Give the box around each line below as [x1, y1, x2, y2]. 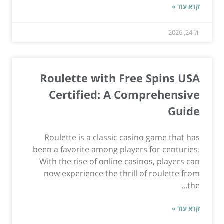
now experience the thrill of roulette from [44, 168, 200, 179]
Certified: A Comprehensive [49, 87, 200, 102]
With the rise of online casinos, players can [39, 156, 200, 167]
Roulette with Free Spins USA [40, 70, 200, 86]
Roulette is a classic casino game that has [44, 132, 200, 143]
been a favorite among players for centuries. [33, 144, 200, 155]
